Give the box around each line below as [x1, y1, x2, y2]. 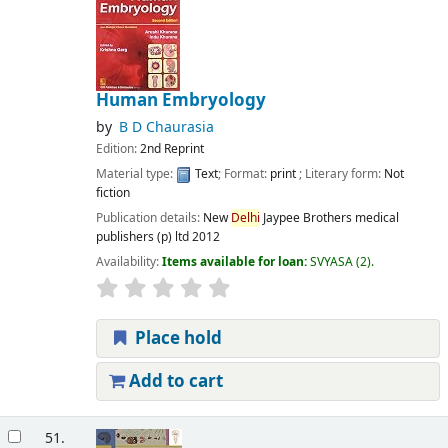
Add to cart [124, 369, 223, 395]
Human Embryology [95, 87, 266, 113]
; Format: [217, 164, 270, 183]
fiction [95, 183, 130, 202]
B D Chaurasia [118, 116, 214, 138]
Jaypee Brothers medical [262, 208, 399, 227]
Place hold [130, 326, 222, 352]
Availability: [95, 253, 162, 272]
